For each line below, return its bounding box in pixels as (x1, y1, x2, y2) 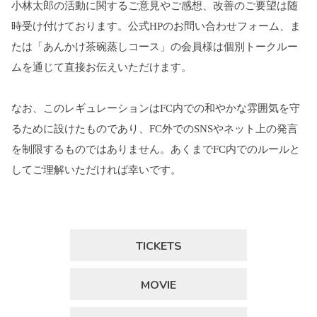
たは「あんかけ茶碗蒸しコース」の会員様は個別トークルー (11, 41, 298, 53)
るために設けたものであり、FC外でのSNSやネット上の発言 (11, 123, 298, 135)
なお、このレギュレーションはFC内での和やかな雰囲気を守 (11, 103, 300, 115)
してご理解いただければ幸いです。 (11, 164, 181, 176)
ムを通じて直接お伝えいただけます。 (11, 62, 192, 74)
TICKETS (135, 238, 182, 255)
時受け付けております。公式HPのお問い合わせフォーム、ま (11, 21, 301, 33)
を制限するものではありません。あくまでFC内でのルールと (11, 144, 300, 156)
